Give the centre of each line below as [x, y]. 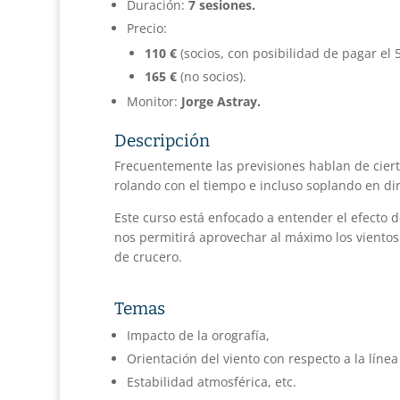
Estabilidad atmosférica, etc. [211, 381]
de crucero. [148, 256]
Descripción [162, 140]
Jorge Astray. [221, 101]
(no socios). [211, 76]
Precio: [146, 28]
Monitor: [154, 101]
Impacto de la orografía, [198, 335]
